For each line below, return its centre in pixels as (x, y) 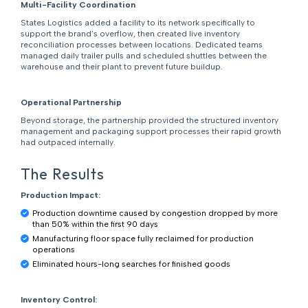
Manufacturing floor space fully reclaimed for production (143, 239)
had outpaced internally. (68, 143)
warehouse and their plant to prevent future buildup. (121, 67)
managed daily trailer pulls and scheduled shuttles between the (143, 56)
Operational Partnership (71, 103)
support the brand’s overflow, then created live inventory (130, 34)
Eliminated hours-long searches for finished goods (131, 264)
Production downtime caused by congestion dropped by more (155, 213)
